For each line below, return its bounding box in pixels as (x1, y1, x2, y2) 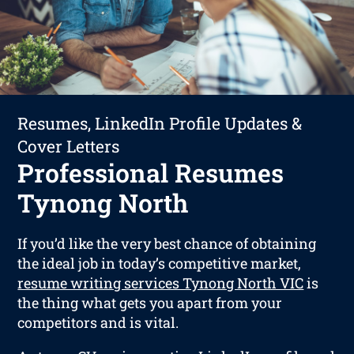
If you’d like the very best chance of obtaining (17, 233, 317, 253)
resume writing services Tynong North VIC (17, 273, 304, 292)
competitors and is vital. (17, 312, 179, 332)
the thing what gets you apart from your (17, 292, 283, 312)
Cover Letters (17, 134, 120, 157)
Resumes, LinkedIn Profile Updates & (17, 111, 303, 134)
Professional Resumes (17, 155, 284, 190)
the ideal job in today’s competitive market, (17, 253, 302, 273)
